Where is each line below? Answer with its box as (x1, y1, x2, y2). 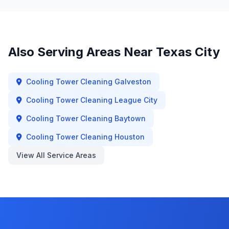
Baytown (114, 114, 146, 123)
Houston (114, 132, 145, 141)
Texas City (156, 44, 220, 59)
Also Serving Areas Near (8, 44, 156, 59)
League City (114, 96, 157, 104)
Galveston (114, 77, 151, 86)
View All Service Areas (16, 151, 96, 159)
